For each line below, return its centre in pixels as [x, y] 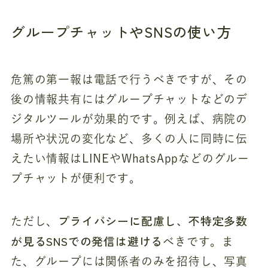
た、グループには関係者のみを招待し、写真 [129, 261]
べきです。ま [199, 241]
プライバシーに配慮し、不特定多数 [153, 220]
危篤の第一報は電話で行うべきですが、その [129, 80]
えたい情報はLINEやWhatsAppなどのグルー [130, 159]
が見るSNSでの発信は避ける [87, 240]
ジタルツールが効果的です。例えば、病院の [129, 119]
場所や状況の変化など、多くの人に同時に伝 [129, 139]
